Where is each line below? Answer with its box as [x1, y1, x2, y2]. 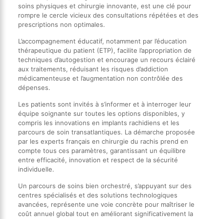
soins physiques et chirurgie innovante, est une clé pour [18, 1, 191, 10]
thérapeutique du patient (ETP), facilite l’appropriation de [18, 46, 192, 54]
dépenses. [18, 83, 50, 91]
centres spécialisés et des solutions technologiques [18, 191, 177, 199]
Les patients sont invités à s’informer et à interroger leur [18, 100, 191, 108]
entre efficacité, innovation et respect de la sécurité [18, 155, 178, 164]
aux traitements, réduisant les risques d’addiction [18, 65, 168, 73]
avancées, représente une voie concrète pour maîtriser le [18, 200, 195, 208]
